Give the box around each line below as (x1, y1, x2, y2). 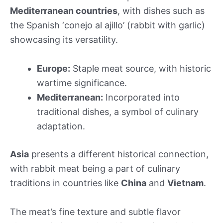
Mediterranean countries (10, 5, 117, 16)
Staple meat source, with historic (70, 63, 211, 74)
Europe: (37, 63, 70, 74)
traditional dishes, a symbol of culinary (37, 107, 199, 117)
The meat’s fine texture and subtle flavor (10, 206, 181, 217)
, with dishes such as (117, 5, 205, 16)
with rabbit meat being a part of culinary (10, 163, 180, 174)
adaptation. (37, 121, 85, 131)
